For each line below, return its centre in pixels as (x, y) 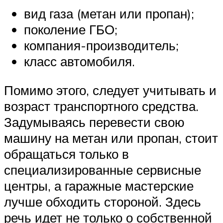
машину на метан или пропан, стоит (111, 138)
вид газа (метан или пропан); (109, 14)
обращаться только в (66, 154)
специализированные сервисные (103, 170)
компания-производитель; (101, 46)
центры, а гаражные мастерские (99, 186)
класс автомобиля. (79, 61)
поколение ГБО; (71, 30)
